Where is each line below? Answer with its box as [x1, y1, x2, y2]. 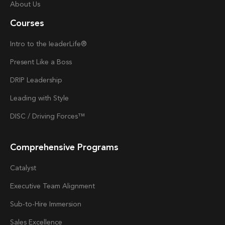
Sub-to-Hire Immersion [10, 200, 81, 208]
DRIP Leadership [10, 76, 62, 84]
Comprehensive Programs [10, 143, 119, 152]
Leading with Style [10, 94, 69, 102]
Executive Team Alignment [10, 182, 95, 190]
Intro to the [10, 40, 49, 48]
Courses [10, 19, 44, 28]
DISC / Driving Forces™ [10, 113, 85, 120]
